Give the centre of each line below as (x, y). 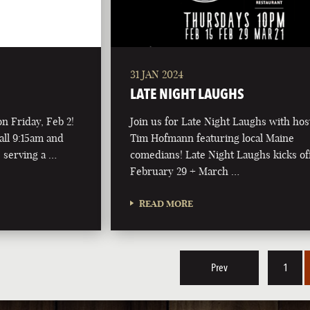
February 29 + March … (185, 172)
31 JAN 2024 (157, 75)
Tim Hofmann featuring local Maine (212, 138)
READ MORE (166, 204)
